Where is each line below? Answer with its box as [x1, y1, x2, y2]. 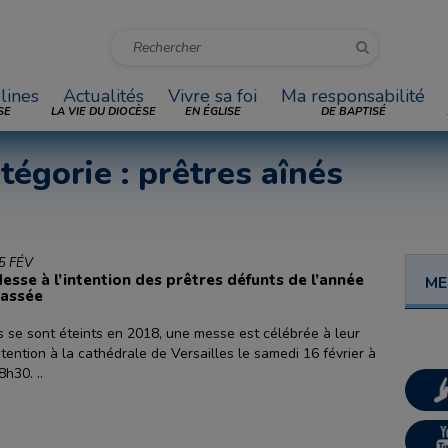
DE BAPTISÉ [320, 104, 386, 119]
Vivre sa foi [168, 84, 257, 108]
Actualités [63, 84, 144, 108]
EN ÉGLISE [184, 104, 241, 119]
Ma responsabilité [281, 84, 425, 108]
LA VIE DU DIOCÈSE [51, 104, 156, 119]
